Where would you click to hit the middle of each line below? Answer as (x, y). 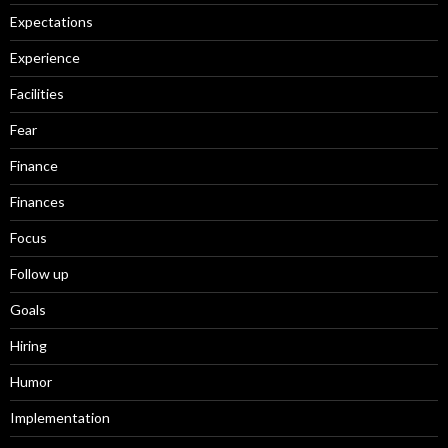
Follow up (39, 273)
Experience (45, 57)
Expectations (51, 21)
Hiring (28, 345)
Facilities (37, 93)
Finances (37, 201)
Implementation (60, 417)
